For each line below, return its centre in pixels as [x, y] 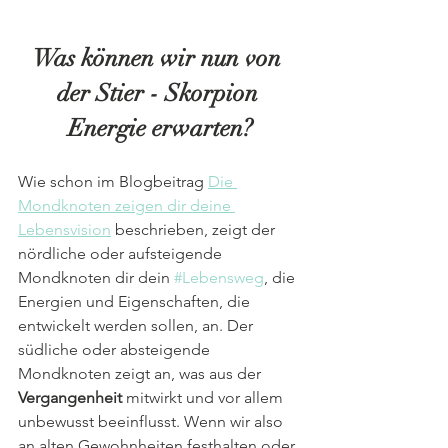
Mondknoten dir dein [96, 277]
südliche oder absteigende [116, 349]
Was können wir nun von [160, 57]
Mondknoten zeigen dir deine [126, 205]
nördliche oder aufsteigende [122, 253]
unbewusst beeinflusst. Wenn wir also [152, 421]
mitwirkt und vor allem [204, 397]
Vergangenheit [70, 397]
